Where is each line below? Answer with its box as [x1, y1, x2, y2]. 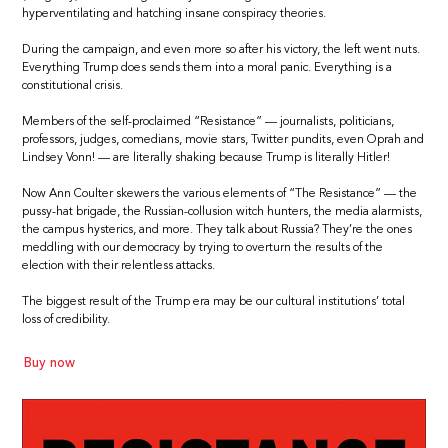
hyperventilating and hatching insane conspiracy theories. [22, 8, 327, 20]
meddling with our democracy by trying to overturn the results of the [22, 242, 384, 254]
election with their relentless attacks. [22, 260, 216, 272]
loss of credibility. [22, 314, 111, 326]
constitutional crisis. [22, 80, 124, 92]
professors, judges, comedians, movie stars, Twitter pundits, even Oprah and [22, 134, 425, 146]
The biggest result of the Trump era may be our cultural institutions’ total [22, 296, 406, 308]
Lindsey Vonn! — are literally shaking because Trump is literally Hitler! [22, 152, 391, 164]
